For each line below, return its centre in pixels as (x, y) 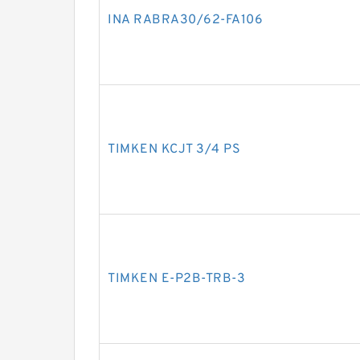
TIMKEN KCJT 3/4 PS (174, 149)
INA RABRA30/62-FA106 (185, 20)
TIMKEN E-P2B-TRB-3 (176, 279)
